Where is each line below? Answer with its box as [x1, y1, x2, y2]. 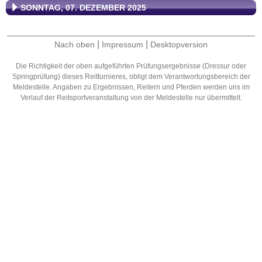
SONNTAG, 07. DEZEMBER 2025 [20, 3, 146, 12]
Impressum [102, 40, 143, 49]
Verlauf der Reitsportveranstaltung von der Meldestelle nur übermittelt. [20, 94, 242, 102]
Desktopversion [150, 40, 208, 49]
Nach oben [54, 40, 95, 49]
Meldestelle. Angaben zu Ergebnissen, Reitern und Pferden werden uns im [12, 83, 250, 91]
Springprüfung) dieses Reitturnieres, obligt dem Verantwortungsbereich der [12, 73, 250, 81]
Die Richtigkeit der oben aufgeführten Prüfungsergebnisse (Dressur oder [16, 62, 246, 70]
